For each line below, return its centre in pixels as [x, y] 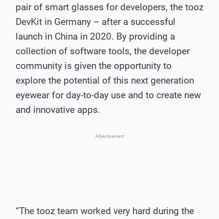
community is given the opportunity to [94, 66]
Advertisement [109, 137]
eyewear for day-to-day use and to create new [108, 95]
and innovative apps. [58, 110]
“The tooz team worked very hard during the [105, 211]
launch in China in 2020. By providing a [95, 37]
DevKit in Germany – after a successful [96, 22]
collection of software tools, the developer [103, 51]
